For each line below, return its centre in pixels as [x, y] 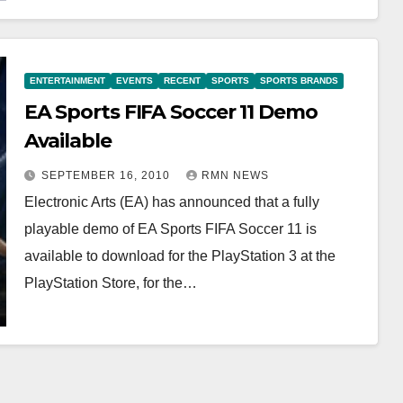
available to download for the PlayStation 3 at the [179, 255]
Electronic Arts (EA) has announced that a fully [171, 201]
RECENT [182, 80]
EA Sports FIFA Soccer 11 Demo [170, 112]
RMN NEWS [235, 175]
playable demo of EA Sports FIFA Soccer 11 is [170, 228]
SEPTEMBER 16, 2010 [107, 175]
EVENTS [134, 80]
